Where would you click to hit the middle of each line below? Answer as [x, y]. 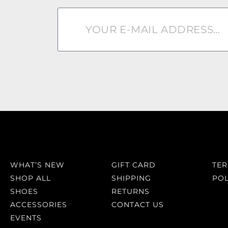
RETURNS [130, 192]
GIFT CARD [133, 165]
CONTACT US [137, 205]
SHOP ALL [31, 178]
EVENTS [26, 218]
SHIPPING [131, 178]
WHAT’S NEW [37, 165]
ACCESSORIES [39, 205]
